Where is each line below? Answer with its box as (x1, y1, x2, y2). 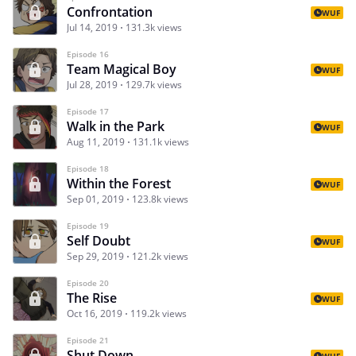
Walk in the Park (67, 117, 164, 135)
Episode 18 (67, 162, 109, 174)
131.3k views (126, 20, 182, 34)
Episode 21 (67, 334, 109, 346)
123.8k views (132, 192, 188, 206)
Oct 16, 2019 (67, 306, 122, 320)
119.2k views (130, 306, 187, 320)
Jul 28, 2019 (67, 77, 118, 91)
